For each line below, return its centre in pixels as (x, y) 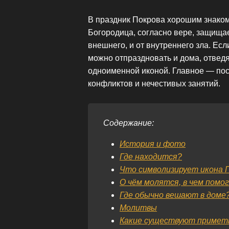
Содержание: (129, 123)
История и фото (153, 144)
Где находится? (151, 156)
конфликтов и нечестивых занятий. (154, 84)
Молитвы (138, 208)
